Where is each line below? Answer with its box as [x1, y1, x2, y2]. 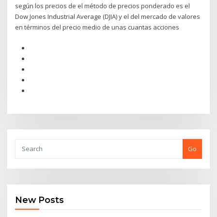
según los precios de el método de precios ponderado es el [15, 1, 190, 11]
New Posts [15, 195, 64, 205]
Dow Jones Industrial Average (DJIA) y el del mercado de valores [15, 12, 201, 21]
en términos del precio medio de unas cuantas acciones [15, 23, 181, 32]
